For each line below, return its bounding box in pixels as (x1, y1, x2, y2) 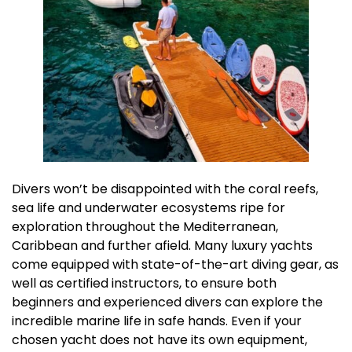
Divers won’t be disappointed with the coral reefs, (12, 179, 318, 198)
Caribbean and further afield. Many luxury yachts (12, 236, 313, 255)
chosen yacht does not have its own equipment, (12, 330, 307, 349)
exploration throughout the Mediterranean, (12, 217, 278, 236)
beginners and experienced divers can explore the (12, 292, 323, 311)
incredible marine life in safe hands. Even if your (12, 311, 302, 330)
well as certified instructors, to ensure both (12, 273, 277, 292)
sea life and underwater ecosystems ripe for (12, 198, 285, 217)
